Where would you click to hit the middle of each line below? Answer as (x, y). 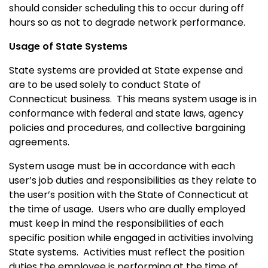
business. (90, 99)
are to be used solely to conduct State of (105, 84)
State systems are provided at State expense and (126, 70)
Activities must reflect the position (164, 252)
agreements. (39, 142)
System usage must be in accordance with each (122, 166)
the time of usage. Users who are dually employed (127, 209)
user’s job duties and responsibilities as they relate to (133, 180)
